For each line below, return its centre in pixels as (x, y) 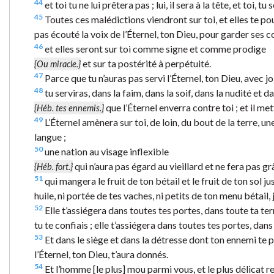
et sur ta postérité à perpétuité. (146, 63)
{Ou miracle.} (57, 64)
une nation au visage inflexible (106, 151)
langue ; (50, 136)
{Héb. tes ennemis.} (69, 108)
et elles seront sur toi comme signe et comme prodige (154, 48)
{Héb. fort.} (54, 166)
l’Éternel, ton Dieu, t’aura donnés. (101, 254)
